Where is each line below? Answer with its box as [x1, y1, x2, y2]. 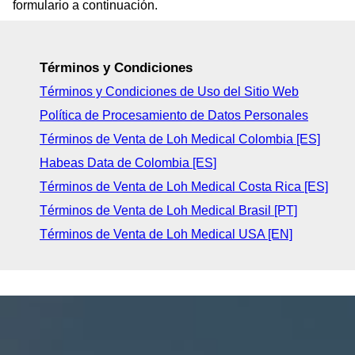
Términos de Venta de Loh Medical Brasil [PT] [40, 203, 297, 217]
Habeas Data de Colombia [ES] [40, 155, 216, 170]
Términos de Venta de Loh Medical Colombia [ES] [40, 132, 320, 146]
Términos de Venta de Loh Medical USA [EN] [40, 227, 292, 241]
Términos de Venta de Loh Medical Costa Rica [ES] [40, 179, 328, 193]
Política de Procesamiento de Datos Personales [40, 108, 308, 122]
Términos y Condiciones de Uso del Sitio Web [40, 84, 299, 98]
